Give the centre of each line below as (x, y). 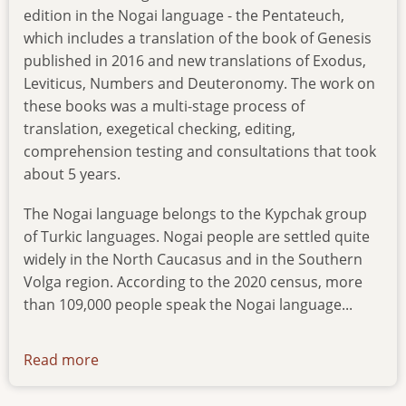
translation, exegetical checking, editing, (159, 129)
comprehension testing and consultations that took (200, 152)
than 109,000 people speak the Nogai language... (188, 305)
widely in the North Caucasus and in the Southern (193, 260)
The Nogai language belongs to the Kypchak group (195, 214)
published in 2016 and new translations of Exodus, (195, 61)
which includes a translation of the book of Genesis (198, 39)
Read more (61, 359)
